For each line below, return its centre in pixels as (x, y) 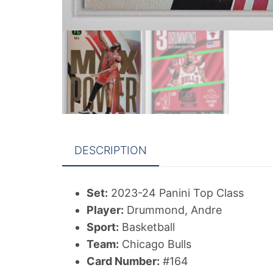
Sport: (103, 227)
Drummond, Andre (173, 210)
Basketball (147, 227)
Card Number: (123, 261)
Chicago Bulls (155, 244)
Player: (105, 210)
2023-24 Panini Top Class (176, 193)
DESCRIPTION (111, 151)
